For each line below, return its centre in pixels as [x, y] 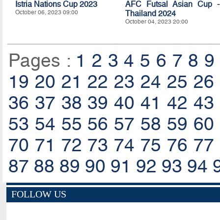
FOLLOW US [39, 194]
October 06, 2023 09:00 [46, 12]
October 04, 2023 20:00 [156, 21]
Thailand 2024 [150, 13]
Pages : [42, 60]
